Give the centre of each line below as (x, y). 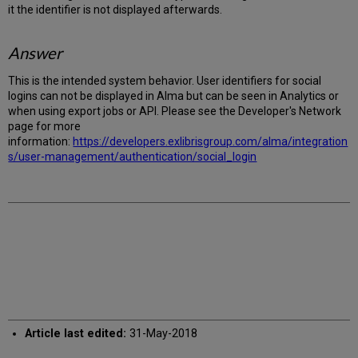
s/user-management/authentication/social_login (133, 156)
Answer (36, 52)
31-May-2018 (161, 333)
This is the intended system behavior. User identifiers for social (165, 80)
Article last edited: (75, 333)
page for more (45, 126)
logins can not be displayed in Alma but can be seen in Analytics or (174, 95)
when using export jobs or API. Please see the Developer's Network (175, 111)
